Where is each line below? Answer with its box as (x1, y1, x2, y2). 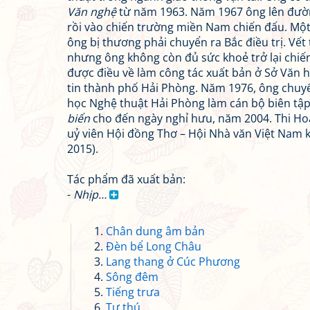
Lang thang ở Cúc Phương (106, 254, 240, 269)
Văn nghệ (67, 4, 116, 19)
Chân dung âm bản (106, 224, 205, 239)
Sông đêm (106, 269, 158, 284)
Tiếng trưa (106, 284, 160, 300)
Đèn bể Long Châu (106, 239, 201, 254)
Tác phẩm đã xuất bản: (67, 172, 185, 187)
